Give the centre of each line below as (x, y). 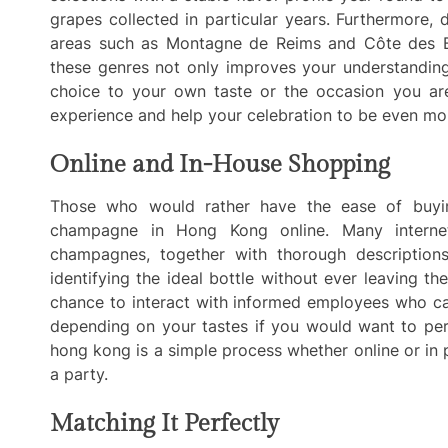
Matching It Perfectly (164, 423)
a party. (79, 373)
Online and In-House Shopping (220, 164)
